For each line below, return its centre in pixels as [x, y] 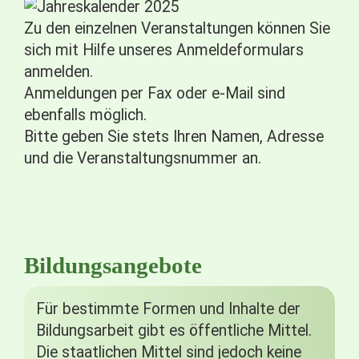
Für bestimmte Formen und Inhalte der [168, 309]
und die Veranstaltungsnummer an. [143, 158]
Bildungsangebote [113, 265]
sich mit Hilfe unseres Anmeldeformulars [164, 50]
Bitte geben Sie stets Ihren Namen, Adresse [174, 137]
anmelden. [58, 72]
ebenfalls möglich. [85, 115]
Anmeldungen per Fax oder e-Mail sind [155, 93]
